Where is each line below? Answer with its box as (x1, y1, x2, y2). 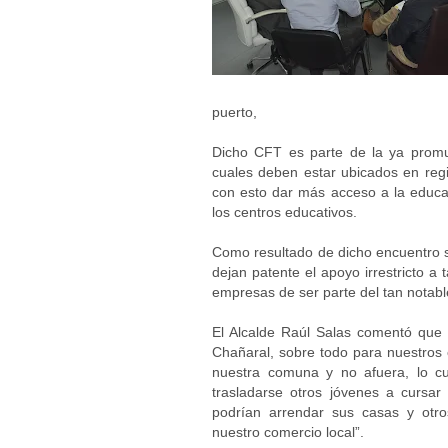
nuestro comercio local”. (212, 424, 364, 440)
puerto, (212, 104, 261, 120)
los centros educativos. (212, 204, 357, 220)
